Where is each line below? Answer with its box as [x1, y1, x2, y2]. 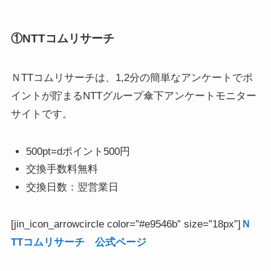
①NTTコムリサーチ [10, 31, 114, 45]
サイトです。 [10, 108, 73, 120]
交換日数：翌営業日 [26, 181, 119, 193]
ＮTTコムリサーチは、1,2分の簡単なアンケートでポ [10, 72, 253, 84]
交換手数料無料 [26, 163, 99, 175]
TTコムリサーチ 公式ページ [10, 236, 146, 248]
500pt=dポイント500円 [26, 146, 131, 158]
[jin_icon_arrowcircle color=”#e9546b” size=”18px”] [10, 218, 241, 230]
